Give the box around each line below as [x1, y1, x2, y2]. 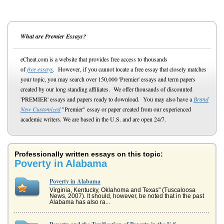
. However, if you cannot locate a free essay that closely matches [53, 65, 206, 73]
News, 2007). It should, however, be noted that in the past [49, 192, 204, 199]
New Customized [20, 105, 60, 113]
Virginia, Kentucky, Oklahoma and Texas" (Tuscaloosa [49, 186, 195, 193]
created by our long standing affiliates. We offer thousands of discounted [20, 85, 192, 93]
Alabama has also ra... [49, 198, 110, 205]
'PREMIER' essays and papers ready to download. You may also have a [20, 95, 193, 103]
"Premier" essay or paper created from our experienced [60, 105, 191, 113]
